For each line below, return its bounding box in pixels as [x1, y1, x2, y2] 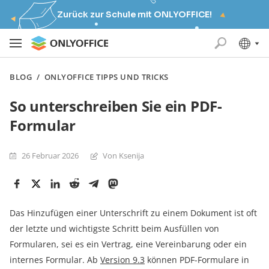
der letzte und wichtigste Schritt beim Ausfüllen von [10, 223, 219, 234]
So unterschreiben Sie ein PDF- [10, 96, 222, 116]
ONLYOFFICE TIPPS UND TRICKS [44, 71, 169, 82]
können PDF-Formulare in [145, 254, 249, 265]
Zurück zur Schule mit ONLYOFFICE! [57, 9, 212, 20]
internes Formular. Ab [10, 254, 100, 265]
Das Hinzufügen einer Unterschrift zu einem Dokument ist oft [10, 207, 257, 219]
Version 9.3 [100, 254, 145, 265]
